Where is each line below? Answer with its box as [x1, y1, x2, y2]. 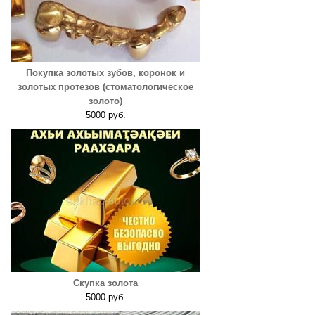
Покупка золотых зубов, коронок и [26, 67, 185, 78]
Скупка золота [73, 278, 138, 288]
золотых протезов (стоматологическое [18, 82, 193, 92]
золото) [89, 96, 122, 106]
